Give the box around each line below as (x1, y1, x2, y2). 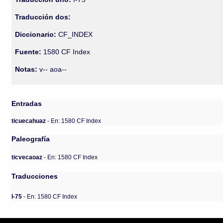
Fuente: (15, 48, 42, 56)
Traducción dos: (15, 13, 71, 21)
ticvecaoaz (11, 153, 43, 160)
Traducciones (11, 172, 58, 180)
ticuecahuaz (11, 117, 48, 124)
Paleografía (11, 135, 50, 143)
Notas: (15, 65, 38, 73)
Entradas (11, 100, 42, 108)
